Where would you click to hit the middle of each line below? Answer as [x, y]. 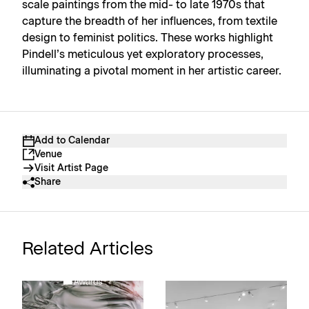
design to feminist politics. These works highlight [148, 38]
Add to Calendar [72, 141]
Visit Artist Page [71, 168]
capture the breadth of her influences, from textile [150, 21]
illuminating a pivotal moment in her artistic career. [152, 71]
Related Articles [88, 249]
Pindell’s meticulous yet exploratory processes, [143, 54]
